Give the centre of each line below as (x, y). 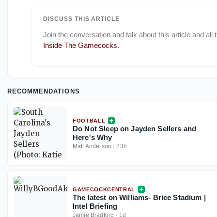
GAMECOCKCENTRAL (104, 190)
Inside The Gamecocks (80, 46)
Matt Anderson (92, 147)
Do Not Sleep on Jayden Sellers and (135, 129)
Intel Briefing (95, 206)
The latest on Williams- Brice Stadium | (139, 198)
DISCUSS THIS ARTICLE (82, 19)
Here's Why (93, 138)
